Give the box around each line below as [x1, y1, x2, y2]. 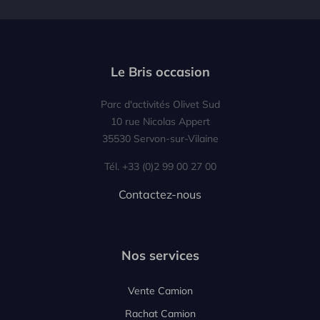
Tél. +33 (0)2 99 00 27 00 [104, 159, 216, 173]
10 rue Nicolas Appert [110, 114, 210, 128]
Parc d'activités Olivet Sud [100, 97, 220, 111]
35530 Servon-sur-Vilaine [101, 131, 219, 145]
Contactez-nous [119, 186, 201, 201]
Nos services [121, 246, 199, 264]
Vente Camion [127, 284, 193, 297]
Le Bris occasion [110, 63, 210, 80]
